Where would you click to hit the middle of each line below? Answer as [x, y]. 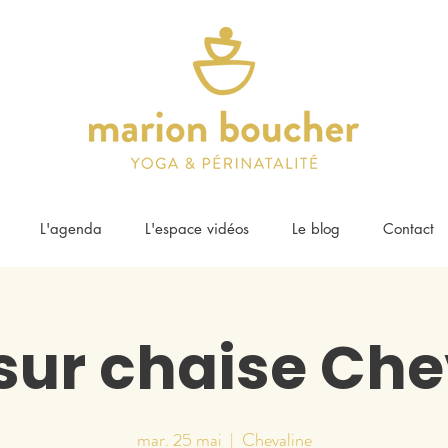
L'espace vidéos [196, 228]
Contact [408, 228]
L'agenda [70, 228]
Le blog [315, 228]
